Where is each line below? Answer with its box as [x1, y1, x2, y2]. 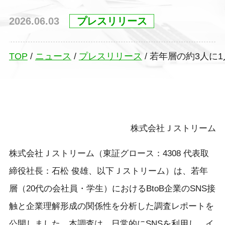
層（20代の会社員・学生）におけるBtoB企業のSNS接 [9, 183, 215, 193]
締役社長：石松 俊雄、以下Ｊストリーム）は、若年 [9, 166, 208, 176]
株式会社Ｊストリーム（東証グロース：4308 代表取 [9, 148, 209, 158]
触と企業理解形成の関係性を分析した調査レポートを [9, 201, 214, 211]
